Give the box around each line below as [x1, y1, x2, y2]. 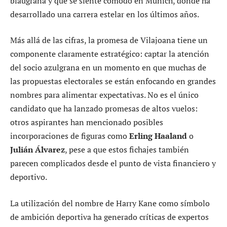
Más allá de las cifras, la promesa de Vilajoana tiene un [10, 34, 208, 46]
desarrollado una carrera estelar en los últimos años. [10, 8, 199, 20]
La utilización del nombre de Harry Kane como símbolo [10, 197, 210, 209]
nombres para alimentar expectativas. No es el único [10, 89, 199, 101]
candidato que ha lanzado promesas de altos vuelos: [10, 103, 198, 115]
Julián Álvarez [10, 144, 65, 156]
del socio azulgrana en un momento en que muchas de [10, 62, 206, 73]
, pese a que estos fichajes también [65, 144, 189, 156]
